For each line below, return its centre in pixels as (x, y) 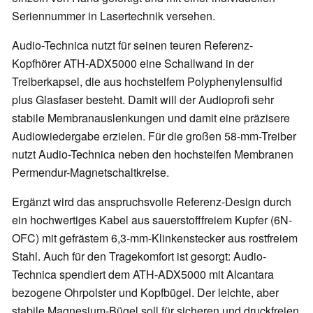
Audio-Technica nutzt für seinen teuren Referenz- (132, 45)
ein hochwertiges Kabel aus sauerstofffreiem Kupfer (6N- (152, 220)
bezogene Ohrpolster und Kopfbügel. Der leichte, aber (145, 293)
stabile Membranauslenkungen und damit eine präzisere (151, 118)
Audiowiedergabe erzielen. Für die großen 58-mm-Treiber (154, 136)
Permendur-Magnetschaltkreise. (90, 173)
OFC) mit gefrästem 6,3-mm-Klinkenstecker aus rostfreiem (155, 238)
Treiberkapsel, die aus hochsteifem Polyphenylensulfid (147, 82)
